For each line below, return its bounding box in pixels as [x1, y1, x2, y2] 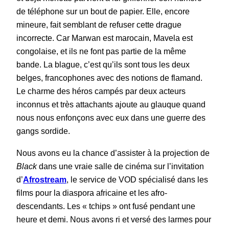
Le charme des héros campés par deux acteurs [16, 87, 186, 96]
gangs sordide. [16, 127, 70, 136]
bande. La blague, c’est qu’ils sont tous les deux [16, 60, 190, 70]
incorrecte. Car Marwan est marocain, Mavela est [16, 34, 193, 43]
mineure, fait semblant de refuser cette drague [16, 20, 181, 30]
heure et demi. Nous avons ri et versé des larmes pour [16, 215, 211, 224]
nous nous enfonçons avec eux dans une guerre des [16, 113, 205, 123]
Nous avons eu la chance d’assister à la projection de [16, 148, 210, 157]
